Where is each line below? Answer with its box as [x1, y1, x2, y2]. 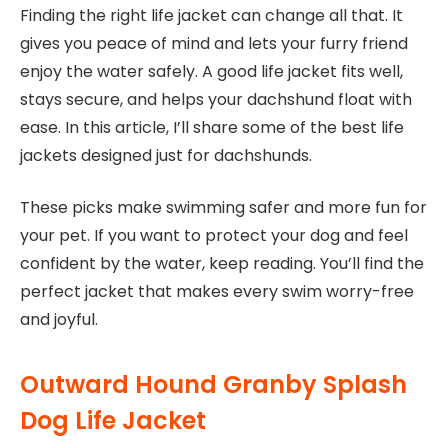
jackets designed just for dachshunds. [20, 143, 312, 167]
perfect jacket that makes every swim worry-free [20, 280, 414, 304]
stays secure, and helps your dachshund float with [20, 87, 412, 111]
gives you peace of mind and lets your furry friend [20, 31, 408, 55]
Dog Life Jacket [20, 403, 206, 437]
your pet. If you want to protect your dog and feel [20, 224, 408, 248]
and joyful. [20, 308, 98, 332]
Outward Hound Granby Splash [20, 367, 407, 401]
